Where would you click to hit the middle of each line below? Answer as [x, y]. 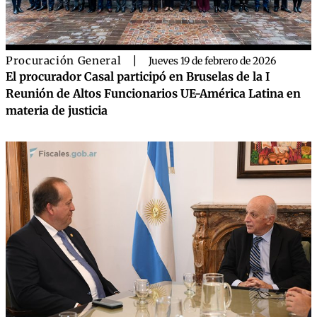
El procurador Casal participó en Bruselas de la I [138, 76]
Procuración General [64, 60]
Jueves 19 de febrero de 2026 [213, 61]
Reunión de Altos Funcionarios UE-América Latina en [153, 93]
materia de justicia [57, 110]
